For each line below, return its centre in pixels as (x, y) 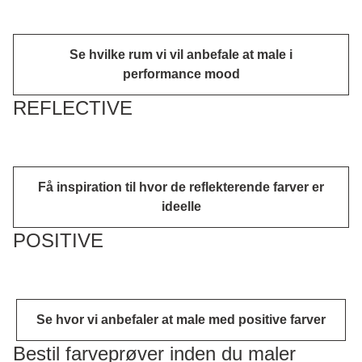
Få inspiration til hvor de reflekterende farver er (181, 187)
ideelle (181, 206)
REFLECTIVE (73, 107)
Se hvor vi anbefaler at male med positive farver (181, 319)
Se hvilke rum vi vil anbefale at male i (181, 54)
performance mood (181, 74)
